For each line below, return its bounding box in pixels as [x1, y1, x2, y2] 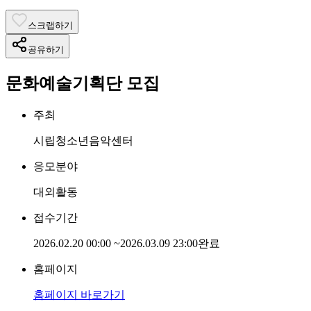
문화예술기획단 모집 [6, 74, 160, 92]
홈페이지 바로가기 [33, 288, 125, 301]
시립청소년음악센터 [33, 134, 133, 146]
